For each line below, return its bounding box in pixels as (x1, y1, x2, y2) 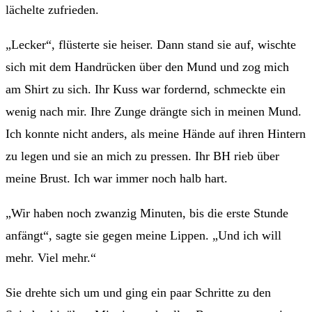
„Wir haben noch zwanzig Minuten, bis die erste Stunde (6, 205, 288, 220)
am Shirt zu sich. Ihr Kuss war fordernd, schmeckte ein (6, 81, 286, 96)
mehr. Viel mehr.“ (6, 250, 96, 265)
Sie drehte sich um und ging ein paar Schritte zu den (6, 285, 271, 299)
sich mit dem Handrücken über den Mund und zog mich (6, 59, 289, 74)
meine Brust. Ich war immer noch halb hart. (6, 171, 228, 185)
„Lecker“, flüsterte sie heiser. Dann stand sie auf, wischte (6, 37, 296, 52)
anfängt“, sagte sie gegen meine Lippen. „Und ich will (6, 228, 281, 242)
